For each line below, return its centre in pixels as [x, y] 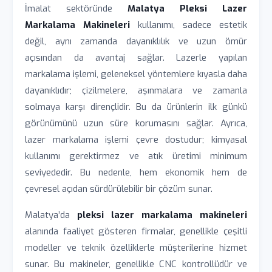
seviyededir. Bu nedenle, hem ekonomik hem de [136, 172]
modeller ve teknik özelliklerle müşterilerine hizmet [136, 248]
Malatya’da [51, 215]
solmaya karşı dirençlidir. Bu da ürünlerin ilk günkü [136, 107]
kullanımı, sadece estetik [189, 25]
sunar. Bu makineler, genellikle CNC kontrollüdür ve [136, 264]
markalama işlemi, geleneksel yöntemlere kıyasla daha [136, 74]
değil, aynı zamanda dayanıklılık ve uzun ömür [136, 41]
